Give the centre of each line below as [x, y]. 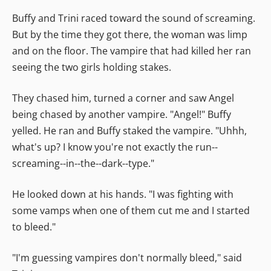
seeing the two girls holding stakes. [92, 67]
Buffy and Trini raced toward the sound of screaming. [134, 18]
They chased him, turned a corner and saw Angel [123, 98]
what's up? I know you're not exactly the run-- [115, 147]
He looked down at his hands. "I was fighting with [123, 194]
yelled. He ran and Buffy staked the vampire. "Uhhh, [129, 130]
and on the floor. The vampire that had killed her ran [132, 51]
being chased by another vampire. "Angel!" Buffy [122, 114]
